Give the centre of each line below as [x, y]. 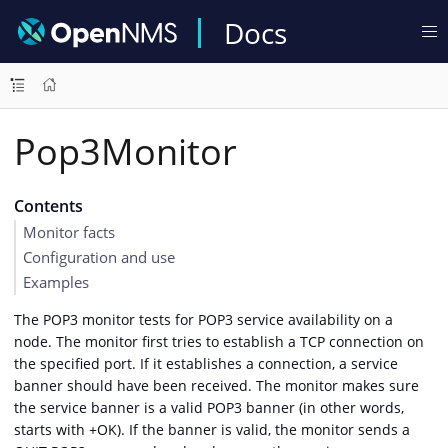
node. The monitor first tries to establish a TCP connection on [219, 341]
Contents [48, 206]
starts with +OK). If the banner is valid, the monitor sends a [212, 429]
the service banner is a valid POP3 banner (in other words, [209, 407]
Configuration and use [99, 257]
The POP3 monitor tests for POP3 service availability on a [203, 319]
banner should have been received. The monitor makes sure [216, 385]
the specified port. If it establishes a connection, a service [206, 363]
